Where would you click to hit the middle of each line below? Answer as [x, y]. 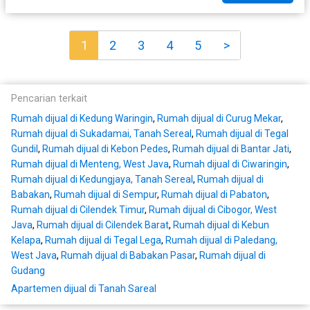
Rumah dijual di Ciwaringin [230, 164]
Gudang [28, 271]
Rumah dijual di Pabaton [214, 195]
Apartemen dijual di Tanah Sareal [84, 289]
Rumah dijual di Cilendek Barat [103, 225]
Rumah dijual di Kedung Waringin [82, 119]
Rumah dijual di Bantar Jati [231, 149]
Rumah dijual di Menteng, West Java [90, 164]
